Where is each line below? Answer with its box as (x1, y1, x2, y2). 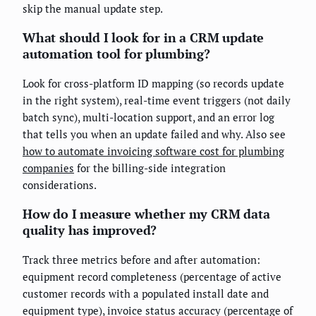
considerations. (23, 178, 97, 193)
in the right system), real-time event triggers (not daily (23, 93, 291, 108)
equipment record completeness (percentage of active (23, 269, 281, 284)
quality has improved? (23, 221, 157, 239)
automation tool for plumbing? (23, 45, 210, 63)
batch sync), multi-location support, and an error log (23, 110, 274, 125)
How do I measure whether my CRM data (23, 205, 270, 223)
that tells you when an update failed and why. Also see (23, 127, 286, 142)
